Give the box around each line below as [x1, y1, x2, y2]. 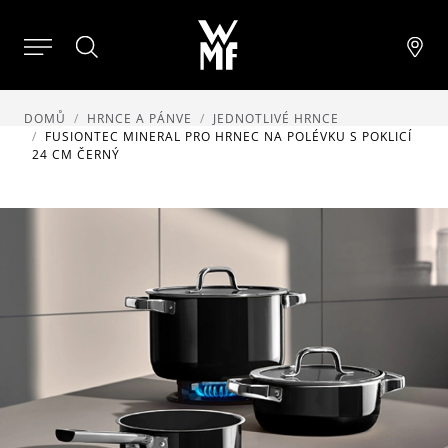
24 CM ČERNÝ [32, 146, 120, 163]
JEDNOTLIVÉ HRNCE [213, 110, 339, 127]
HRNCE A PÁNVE [87, 110, 192, 127]
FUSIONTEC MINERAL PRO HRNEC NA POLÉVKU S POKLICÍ [45, 128, 412, 145]
